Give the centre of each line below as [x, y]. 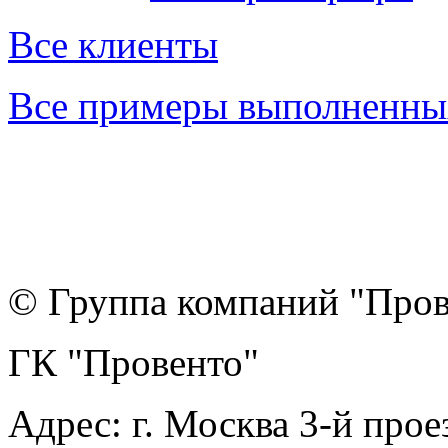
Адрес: [70, 423]
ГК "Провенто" [138, 362]
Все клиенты [113, 44]
